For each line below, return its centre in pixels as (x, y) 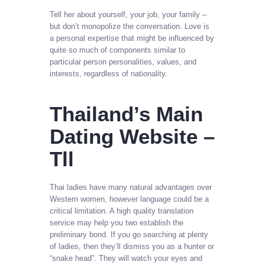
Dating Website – (132, 136)
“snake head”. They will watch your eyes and (126, 258)
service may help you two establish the (117, 223)
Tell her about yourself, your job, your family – (128, 14)
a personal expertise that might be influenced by (132, 38)
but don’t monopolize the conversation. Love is (130, 26)
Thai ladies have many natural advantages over (131, 188)
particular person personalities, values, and (123, 62)
